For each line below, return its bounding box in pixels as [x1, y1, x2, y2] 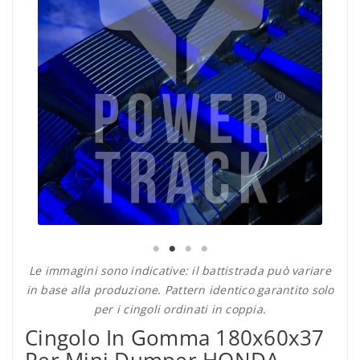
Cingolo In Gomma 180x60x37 [25, 323, 325, 353]
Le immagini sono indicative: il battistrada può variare [29, 263, 331, 279]
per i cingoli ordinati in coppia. [93, 301, 267, 317]
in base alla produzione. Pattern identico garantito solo [26, 282, 334, 298]
